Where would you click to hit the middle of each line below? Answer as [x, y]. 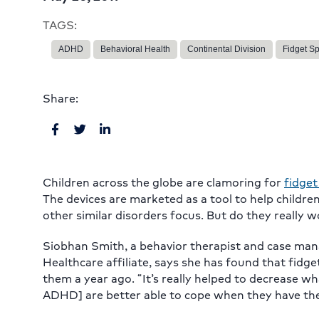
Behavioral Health [135, 49]
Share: [61, 98]
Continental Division [226, 49]
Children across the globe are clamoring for [163, 182]
